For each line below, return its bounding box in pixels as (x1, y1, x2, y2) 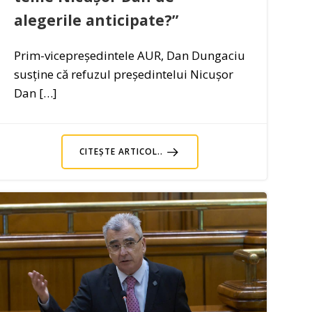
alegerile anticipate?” (14, 9, 179, 30)
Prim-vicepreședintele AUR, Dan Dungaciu (14, 47, 246, 63)
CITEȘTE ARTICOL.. (79, 145, 164, 157)
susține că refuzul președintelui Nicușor (14, 65, 234, 82)
